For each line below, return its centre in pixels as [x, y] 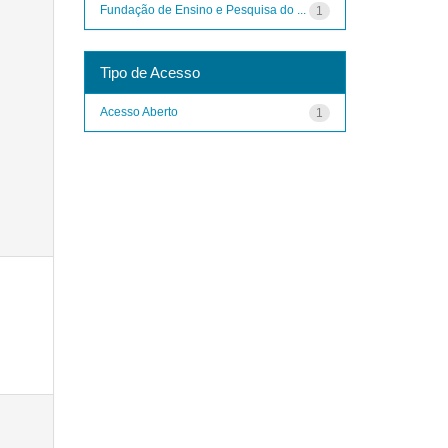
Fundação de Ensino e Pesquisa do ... [202, 9]
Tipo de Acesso [149, 72]
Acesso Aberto [138, 111]
